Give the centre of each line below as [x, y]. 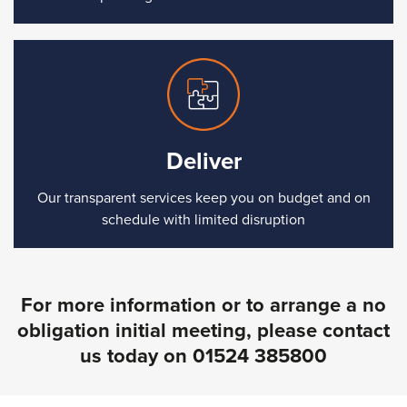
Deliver [203, 161]
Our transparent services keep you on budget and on [203, 198]
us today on [136, 356]
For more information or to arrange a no [203, 305]
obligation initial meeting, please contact [203, 330]
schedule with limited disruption [203, 219]
